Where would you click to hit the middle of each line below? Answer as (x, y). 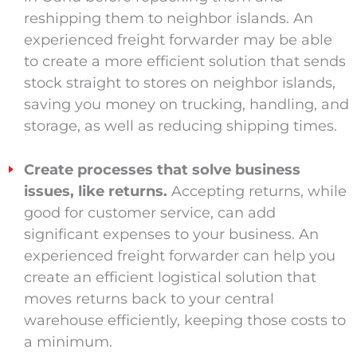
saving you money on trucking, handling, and (186, 104)
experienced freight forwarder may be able (178, 39)
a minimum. (68, 341)
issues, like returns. (95, 191)
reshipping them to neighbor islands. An (168, 18)
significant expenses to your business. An (171, 234)
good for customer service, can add (149, 212)
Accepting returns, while (257, 191)
